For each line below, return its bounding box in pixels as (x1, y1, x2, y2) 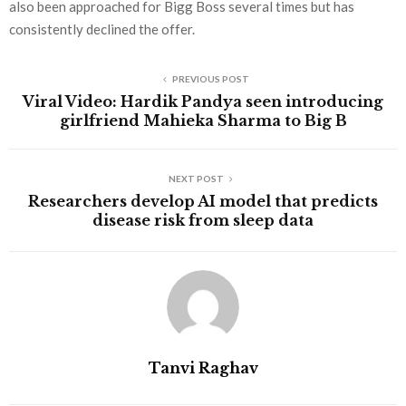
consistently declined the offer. (9, 21, 195, 38)
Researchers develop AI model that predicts (28, 192, 378, 211)
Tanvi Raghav (148, 359, 258, 378)
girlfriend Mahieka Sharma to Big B (59, 111, 347, 130)
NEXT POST (168, 173, 224, 185)
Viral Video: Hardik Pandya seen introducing (23, 92, 383, 111)
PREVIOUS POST (171, 73, 249, 85)
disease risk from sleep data (92, 211, 314, 230)
